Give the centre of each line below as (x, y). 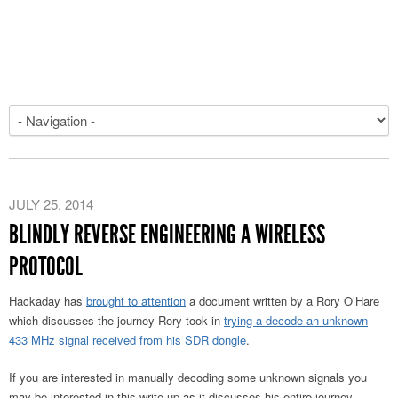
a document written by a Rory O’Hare (283, 301)
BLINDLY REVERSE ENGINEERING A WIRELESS (167, 235)
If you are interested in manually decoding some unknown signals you (188, 377)
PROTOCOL (46, 267)
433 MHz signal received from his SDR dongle (127, 340)
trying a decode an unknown (296, 320)
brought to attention (136, 301)
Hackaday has (48, 301)
